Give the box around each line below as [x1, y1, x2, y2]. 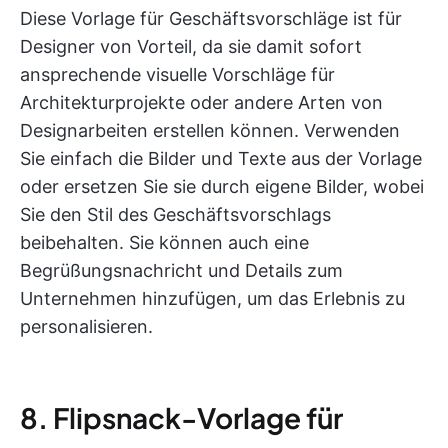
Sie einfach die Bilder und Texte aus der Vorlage [20, 147, 422, 169]
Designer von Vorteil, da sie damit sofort [20, 35, 362, 57]
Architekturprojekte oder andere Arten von [20, 91, 383, 113]
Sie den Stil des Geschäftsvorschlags [20, 203, 331, 225]
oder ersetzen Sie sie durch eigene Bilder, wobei [20, 175, 424, 197]
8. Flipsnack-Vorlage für [20, 399, 343, 435]
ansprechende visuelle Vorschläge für [20, 63, 335, 85]
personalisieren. [20, 315, 153, 337]
